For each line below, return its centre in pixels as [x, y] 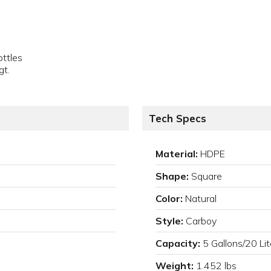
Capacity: [178, 243]
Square [207, 176]
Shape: [172, 176]
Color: [169, 199]
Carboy [201, 221]
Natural [201, 199]
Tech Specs [178, 119]
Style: [169, 221]
